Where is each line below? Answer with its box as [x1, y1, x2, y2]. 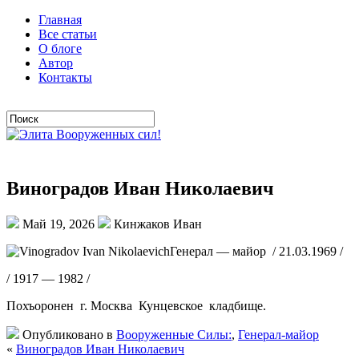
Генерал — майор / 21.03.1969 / [170, 244, 343, 258]
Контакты [38, 71, 92, 84]
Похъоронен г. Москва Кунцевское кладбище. [6, 298, 266, 313]
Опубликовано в [19, 327, 116, 341]
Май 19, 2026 [19, 216, 98, 231]
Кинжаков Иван [111, 216, 202, 231]
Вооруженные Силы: [116, 327, 232, 341]
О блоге [38, 42, 82, 55]
